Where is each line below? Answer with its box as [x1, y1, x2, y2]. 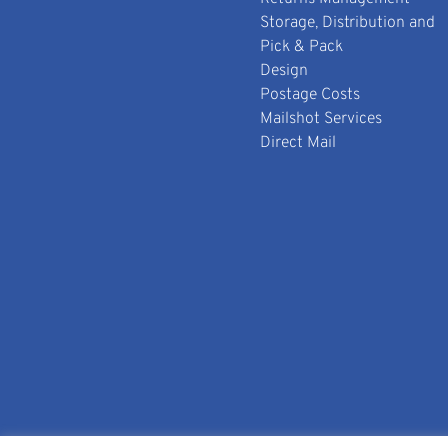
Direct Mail [260, 133, 337, 154]
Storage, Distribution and [260, 13, 436, 34]
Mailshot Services [260, 109, 383, 130]
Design [260, 61, 309, 82]
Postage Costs [260, 85, 361, 106]
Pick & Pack [260, 37, 344, 58]
